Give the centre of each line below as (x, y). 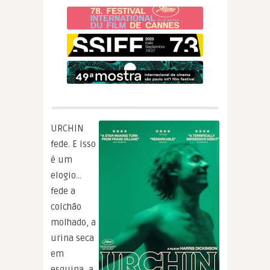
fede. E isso (73, 144)
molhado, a (73, 222)
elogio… (66, 175)
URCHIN (67, 128)
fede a (63, 191)
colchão (66, 206)
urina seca (72, 238)
